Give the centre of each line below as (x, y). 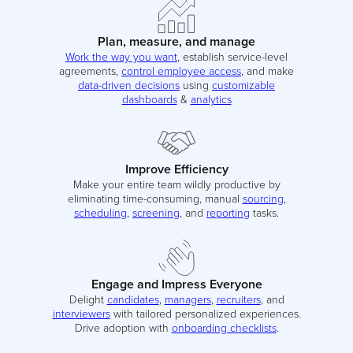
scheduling (100, 212)
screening (156, 212)
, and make (268, 71)
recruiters (238, 299)
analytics (211, 99)
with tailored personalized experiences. (205, 313)
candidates (133, 299)
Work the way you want (121, 57)
